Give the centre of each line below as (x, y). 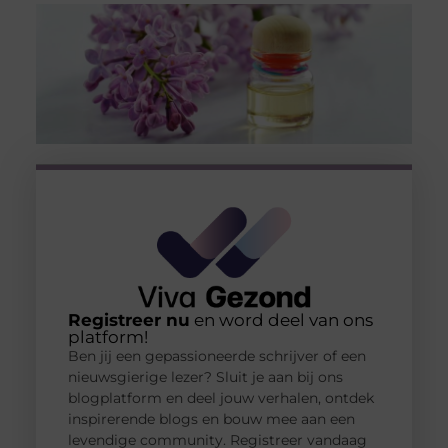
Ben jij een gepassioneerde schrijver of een (216, 355)
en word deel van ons (281, 319)
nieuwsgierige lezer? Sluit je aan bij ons (205, 376)
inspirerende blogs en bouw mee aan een (211, 418)
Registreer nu (128, 319)
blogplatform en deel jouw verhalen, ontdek (220, 397)
